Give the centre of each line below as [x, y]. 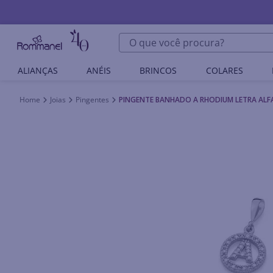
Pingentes [92, 100]
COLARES [224, 70]
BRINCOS [158, 70]
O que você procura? [165, 38]
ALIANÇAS [37, 70]
